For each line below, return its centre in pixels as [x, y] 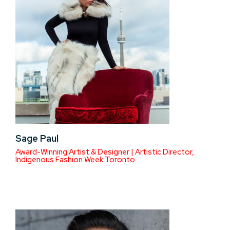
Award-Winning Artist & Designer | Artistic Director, [105, 152]
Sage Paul [37, 138]
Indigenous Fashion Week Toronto [75, 160]
